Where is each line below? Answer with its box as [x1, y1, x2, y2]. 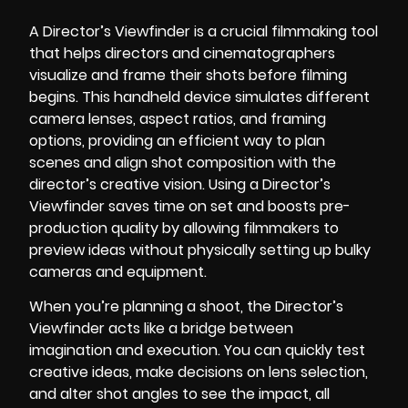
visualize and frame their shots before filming [29, 64, 347, 86]
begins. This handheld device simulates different [29, 86, 370, 107]
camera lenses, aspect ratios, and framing [29, 107, 326, 129]
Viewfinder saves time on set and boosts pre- [29, 195, 351, 217]
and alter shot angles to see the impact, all [29, 383, 330, 404]
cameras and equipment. [29, 260, 207, 282]
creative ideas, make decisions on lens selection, [29, 362, 368, 382]
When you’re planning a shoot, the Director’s [29, 296, 343, 317]
